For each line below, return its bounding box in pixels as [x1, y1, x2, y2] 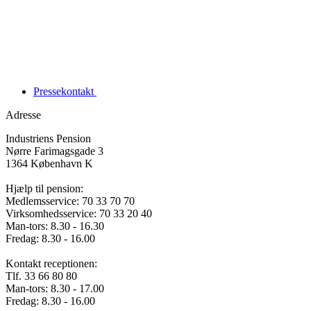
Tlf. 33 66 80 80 [6, 269, 77, 282]
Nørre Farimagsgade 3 [6, 144, 103, 157]
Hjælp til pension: [6, 182, 83, 194]
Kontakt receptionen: [6, 257, 97, 269]
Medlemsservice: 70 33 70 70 [6, 194, 135, 207]
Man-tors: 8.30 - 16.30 [6, 219, 104, 232]
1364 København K [6, 157, 93, 169]
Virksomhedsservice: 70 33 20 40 [6, 207, 152, 219]
